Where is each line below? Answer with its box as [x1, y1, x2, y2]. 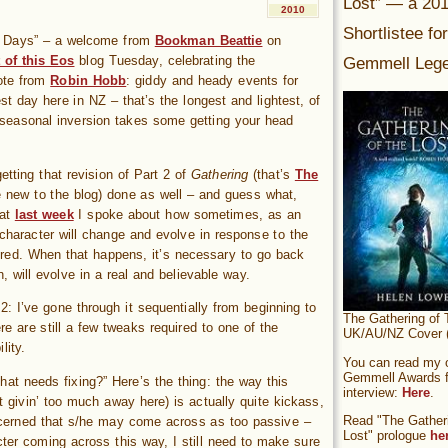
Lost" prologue [343, 428, 430, 444]
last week [14, 206, 74, 222]
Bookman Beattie [154, 33, 263, 49]
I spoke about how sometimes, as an [73, 206, 302, 222]
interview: [343, 384, 402, 400]
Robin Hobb [50, 73, 127, 89]
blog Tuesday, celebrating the [74, 53, 256, 69]
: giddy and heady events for [126, 73, 299, 89]
